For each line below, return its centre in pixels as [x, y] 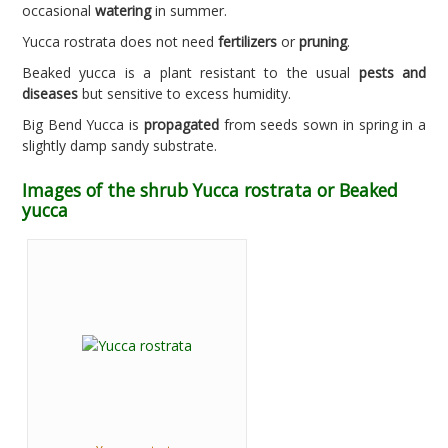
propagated [181, 124]
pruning [323, 41]
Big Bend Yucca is [83, 124]
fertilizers [247, 41]
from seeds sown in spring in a [322, 124]
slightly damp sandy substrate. [119, 145]
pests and [392, 72]
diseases [50, 93]
